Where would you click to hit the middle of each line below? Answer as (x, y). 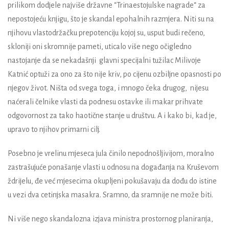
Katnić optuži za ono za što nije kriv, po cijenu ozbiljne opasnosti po (114, 74)
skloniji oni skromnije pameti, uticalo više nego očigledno (100, 46)
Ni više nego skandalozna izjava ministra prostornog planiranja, (110, 219)
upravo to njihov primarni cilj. (54, 129)
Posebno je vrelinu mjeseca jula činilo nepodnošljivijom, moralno (111, 153)
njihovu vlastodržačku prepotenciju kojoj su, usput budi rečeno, (106, 32)
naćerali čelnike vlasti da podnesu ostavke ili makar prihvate (105, 101)
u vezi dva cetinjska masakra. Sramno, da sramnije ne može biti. (110, 194)
